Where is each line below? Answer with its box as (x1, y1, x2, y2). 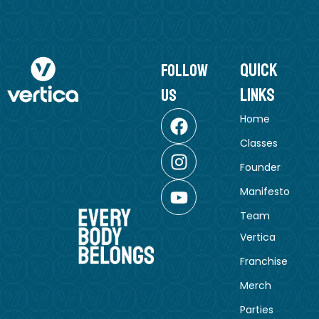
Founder (240, 160, 281, 174)
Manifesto (240, 184, 291, 199)
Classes (240, 136, 278, 150)
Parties (240, 303, 274, 317)
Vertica (240, 230, 276, 244)
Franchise (240, 254, 288, 268)
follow (161, 60, 209, 81)
